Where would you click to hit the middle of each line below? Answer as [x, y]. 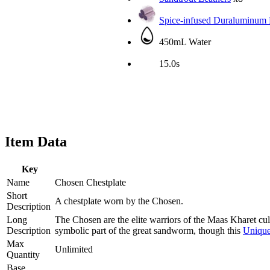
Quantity [23, 254]
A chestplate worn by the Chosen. [119, 201]
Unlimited [74, 249]
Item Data [36, 141]
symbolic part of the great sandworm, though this [149, 230]
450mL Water [184, 42]
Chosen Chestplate [90, 182]
